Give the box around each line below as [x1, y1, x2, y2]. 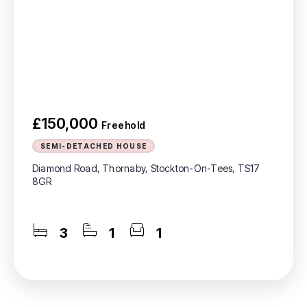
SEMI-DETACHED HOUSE [40, 142, 147, 150]
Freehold [101, 119, 146, 131]
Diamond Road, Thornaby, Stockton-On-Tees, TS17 [32, 162, 260, 174]
